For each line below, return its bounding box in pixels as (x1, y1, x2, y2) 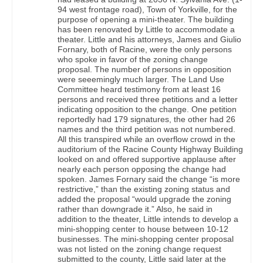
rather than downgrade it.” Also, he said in (58, 204, 213, 214)
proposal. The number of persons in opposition (58, 65, 231, 75)
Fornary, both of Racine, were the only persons (58, 45, 232, 55)
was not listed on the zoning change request (58, 244, 221, 254)
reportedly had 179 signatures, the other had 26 (58, 114, 235, 124)
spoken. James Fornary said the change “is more (58, 174, 240, 184)
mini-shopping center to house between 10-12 (58, 224, 228, 234)
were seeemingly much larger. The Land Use (58, 75, 224, 85)
